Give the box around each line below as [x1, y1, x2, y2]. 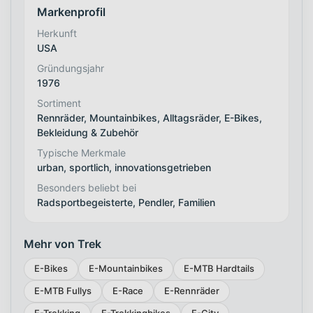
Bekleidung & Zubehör [37, 126, 138, 138]
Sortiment [37, 96, 81, 109]
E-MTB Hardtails [184, 263, 254, 275]
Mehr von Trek [24, 236, 101, 251]
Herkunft [37, 27, 77, 39]
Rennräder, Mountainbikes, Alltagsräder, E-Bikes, [37, 111, 262, 124]
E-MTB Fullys [34, 285, 92, 297]
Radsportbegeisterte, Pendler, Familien [37, 196, 215, 208]
